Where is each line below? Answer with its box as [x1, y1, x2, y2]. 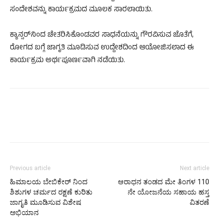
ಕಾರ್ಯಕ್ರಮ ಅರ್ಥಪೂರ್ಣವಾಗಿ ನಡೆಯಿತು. [10, 55, 125, 67]
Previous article [10, 165, 50, 172]
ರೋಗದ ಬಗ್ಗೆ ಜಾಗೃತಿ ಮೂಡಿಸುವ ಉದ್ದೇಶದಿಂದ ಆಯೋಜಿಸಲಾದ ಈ [10, 42, 194, 55]
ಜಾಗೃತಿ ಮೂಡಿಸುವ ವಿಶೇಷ [10, 198, 81, 207]
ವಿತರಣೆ [190, 198, 209, 207]
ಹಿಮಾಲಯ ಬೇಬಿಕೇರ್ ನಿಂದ [10, 177, 88, 187]
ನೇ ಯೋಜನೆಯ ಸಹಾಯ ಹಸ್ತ [128, 188, 209, 197]
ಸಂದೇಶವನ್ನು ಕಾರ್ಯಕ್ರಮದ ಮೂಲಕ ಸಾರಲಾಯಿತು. [10, 4, 153, 17]
